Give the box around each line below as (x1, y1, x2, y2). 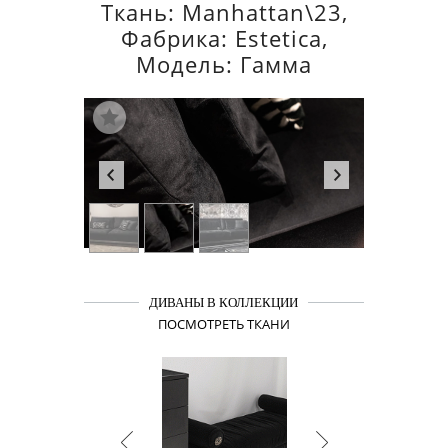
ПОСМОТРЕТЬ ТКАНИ (157, 315, 290, 333)
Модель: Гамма (136, 49, 312, 79)
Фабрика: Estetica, (120, 23, 328, 53)
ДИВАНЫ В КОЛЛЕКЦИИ (149, 295, 298, 310)
